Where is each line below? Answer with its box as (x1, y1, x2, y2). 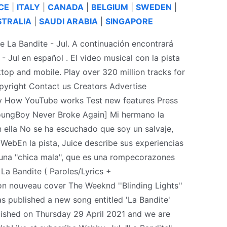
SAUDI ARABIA (39, 16, 98, 26)
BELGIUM (91, 2, 128, 12)
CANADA (47, 2, 84, 12)
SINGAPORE (105, 16, 153, 26)
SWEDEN (135, 2, 172, 12)
